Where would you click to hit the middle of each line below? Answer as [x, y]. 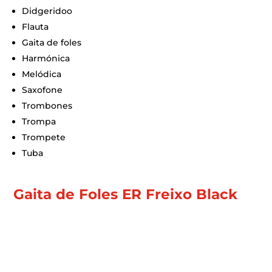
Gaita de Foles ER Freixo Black [126, 194]
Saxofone [42, 90]
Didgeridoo [47, 11]
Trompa [39, 121]
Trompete [44, 137]
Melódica [42, 74]
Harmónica [46, 58]
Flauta [36, 27]
